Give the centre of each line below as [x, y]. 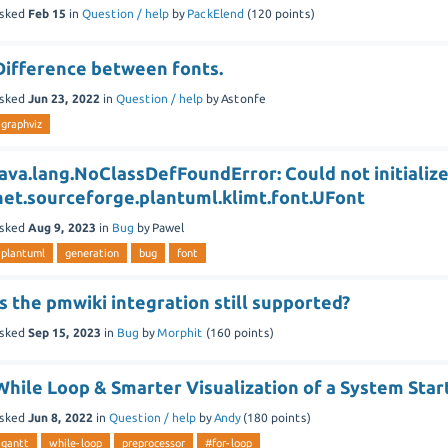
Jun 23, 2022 [64, 98]
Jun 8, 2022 [61, 417]
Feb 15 [47, 13]
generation [92, 253]
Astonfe [244, 98]
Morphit [180, 332]
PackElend [216, 13]
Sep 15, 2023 [65, 332]
